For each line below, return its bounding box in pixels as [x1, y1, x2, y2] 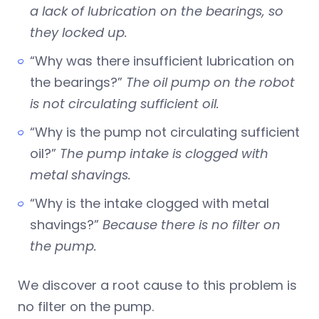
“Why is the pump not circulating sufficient [30, 123, 300, 142]
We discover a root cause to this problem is [18, 276, 297, 295]
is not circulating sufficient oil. [30, 95, 223, 113]
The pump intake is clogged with [60, 145, 268, 163]
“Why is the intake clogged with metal [30, 194, 269, 213]
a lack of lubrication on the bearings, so [30, 2, 283, 21]
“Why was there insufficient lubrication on [30, 52, 294, 70]
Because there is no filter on [103, 216, 281, 234]
